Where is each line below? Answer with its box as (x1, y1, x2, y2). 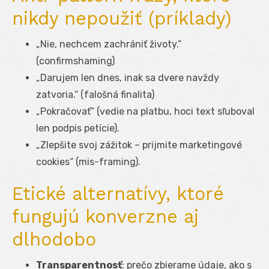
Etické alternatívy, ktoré (12, 183, 224, 204)
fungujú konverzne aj (12, 205, 199, 227)
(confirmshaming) (36, 55, 115, 67)
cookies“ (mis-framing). (36, 156, 141, 168)
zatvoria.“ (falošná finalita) (36, 88, 154, 100)
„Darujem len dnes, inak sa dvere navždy (36, 71, 219, 83)
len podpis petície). (36, 122, 119, 134)
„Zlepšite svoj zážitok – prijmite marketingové (36, 139, 242, 151)
